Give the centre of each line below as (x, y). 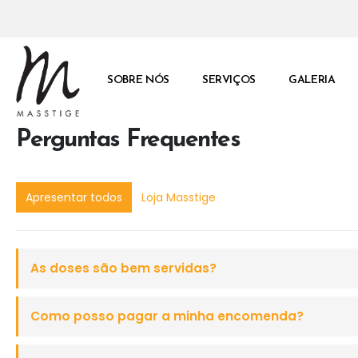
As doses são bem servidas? (123, 268)
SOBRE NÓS (138, 81)
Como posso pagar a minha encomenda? (167, 316)
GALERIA (312, 81)
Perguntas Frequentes (128, 140)
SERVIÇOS (229, 81)
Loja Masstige (179, 197)
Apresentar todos (74, 197)
